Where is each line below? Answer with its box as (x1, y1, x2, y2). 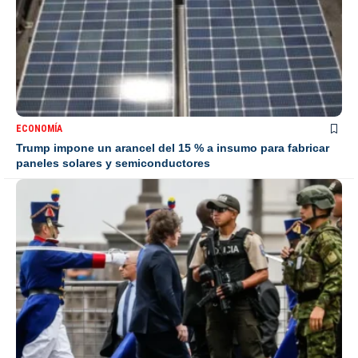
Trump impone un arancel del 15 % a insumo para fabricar (16, 141, 329, 154)
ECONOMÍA (16, 122, 62, 134)
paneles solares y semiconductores (16, 156, 210, 169)
